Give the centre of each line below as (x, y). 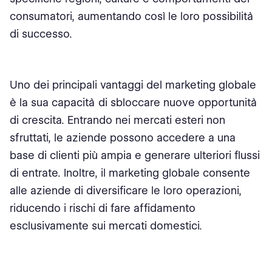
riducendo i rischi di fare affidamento (103, 208)
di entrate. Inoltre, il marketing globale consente (130, 173)
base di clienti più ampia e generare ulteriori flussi (135, 155)
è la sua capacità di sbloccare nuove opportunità (134, 102)
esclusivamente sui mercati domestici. (106, 226)
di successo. (41, 34)
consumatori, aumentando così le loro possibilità (132, 16)
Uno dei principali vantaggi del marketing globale (133, 85)
